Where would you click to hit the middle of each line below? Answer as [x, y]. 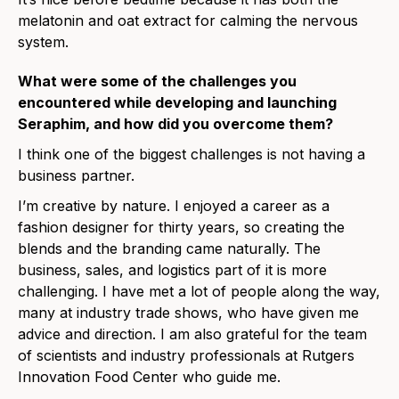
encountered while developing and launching [177, 103]
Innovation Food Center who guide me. [149, 377]
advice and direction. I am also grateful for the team [192, 334]
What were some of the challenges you [157, 81]
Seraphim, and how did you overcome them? [175, 124]
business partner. [76, 176]
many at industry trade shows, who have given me [188, 313]
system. [43, 42]
